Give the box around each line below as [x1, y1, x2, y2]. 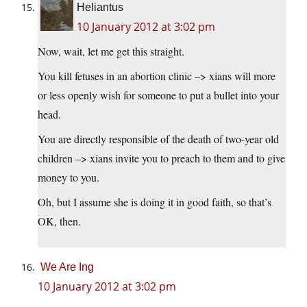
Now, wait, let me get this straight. [38, 44, 184, 59]
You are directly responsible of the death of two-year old [38, 132, 279, 147]
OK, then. [38, 214, 81, 229]
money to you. [38, 170, 99, 185]
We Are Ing [40, 261, 94, 273]
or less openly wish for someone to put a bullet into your [38, 88, 279, 103]
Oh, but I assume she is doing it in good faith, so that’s [38, 195, 271, 210]
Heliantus [77, 1, 123, 14]
